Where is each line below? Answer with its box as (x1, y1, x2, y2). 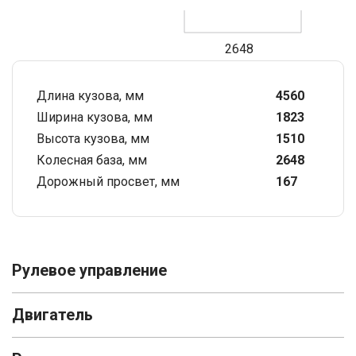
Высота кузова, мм (37, 130, 149, 146)
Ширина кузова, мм (37, 109, 153, 125)
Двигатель (12, 304, 93, 324)
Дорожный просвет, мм (37, 173, 180, 189)
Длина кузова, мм (37, 87, 144, 103)
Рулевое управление (12, 260, 167, 280)
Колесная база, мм (37, 152, 147, 168)
